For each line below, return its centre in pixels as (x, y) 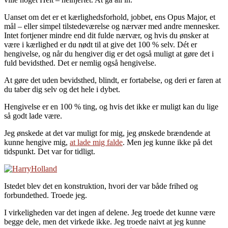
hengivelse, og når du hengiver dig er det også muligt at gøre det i (109, 53)
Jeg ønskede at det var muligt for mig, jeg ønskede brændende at (107, 133)
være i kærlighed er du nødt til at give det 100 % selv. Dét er (101, 44)
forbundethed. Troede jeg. (46, 195)
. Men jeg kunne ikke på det (167, 142)
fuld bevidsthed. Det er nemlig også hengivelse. (80, 63)
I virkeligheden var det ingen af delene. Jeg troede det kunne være (110, 212)
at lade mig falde (96, 142)
